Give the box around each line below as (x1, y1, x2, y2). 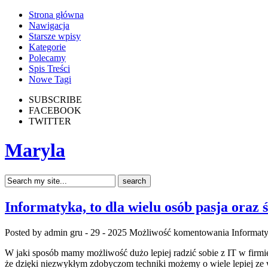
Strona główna (29, 10, 84, 20)
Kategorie (29, 42, 66, 52)
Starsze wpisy (29, 31, 81, 41)
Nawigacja (29, 20, 69, 31)
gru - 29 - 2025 (70, 227, 127, 237)
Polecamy (29, 53, 66, 63)
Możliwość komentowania (129, 227, 232, 237)
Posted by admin (5, 227, 70, 237)
